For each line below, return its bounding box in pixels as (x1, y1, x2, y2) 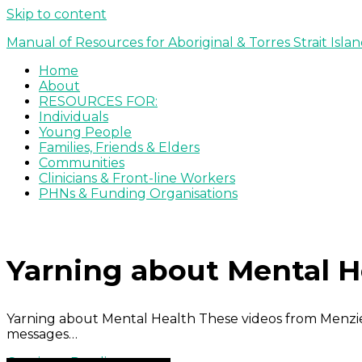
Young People (39, 124, 132, 140)
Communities (39, 155, 124, 170)
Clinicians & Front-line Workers (39, 170, 235, 186)
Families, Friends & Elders (39, 140, 200, 155)
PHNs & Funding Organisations (39, 186, 238, 201)
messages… (6, 326, 78, 343)
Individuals (39, 109, 108, 124)
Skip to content (6, 6, 107, 22)
